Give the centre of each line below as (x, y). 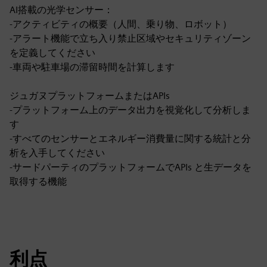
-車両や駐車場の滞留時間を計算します (92, 67)
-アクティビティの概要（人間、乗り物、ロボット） (121, 24)
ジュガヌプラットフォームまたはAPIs (90, 96)
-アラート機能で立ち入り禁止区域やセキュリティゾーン (130, 38)
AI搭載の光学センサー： (61, 10)
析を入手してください (57, 153)
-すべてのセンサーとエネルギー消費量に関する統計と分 (130, 139)
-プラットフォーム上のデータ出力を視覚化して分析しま (130, 110)
